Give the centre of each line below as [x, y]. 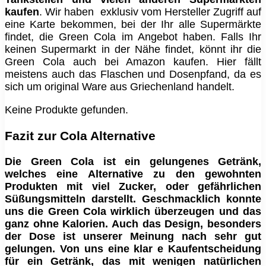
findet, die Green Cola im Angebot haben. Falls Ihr [133, 37]
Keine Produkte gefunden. [66, 110]
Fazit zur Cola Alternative [80, 136]
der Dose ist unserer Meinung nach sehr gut [133, 237]
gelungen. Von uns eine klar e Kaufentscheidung [133, 249]
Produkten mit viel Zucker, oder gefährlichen [133, 187]
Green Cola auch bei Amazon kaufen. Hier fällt [133, 62]
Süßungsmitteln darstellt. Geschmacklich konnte [133, 199]
